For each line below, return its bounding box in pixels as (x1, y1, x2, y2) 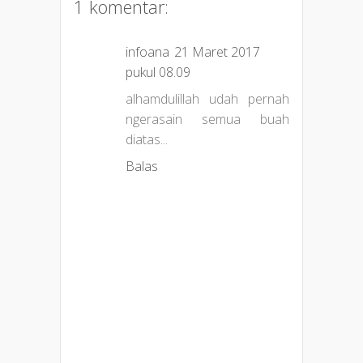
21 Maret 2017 (174, 43, 260, 62)
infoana (126, 43, 169, 62)
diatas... (126, 130, 168, 149)
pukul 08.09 (126, 63, 190, 82)
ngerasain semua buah (126, 110, 289, 129)
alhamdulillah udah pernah (126, 90, 289, 109)
